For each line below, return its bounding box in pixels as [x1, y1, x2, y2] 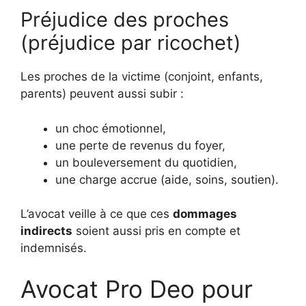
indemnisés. [20, 241, 87, 255]
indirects [20, 224, 72, 238]
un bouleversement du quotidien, [55, 155, 237, 169]
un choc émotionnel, [55, 121, 166, 135]
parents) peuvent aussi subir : [20, 87, 184, 100]
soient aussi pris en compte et [72, 224, 240, 238]
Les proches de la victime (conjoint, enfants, [20, 70, 263, 83]
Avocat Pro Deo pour [20, 274, 253, 303]
